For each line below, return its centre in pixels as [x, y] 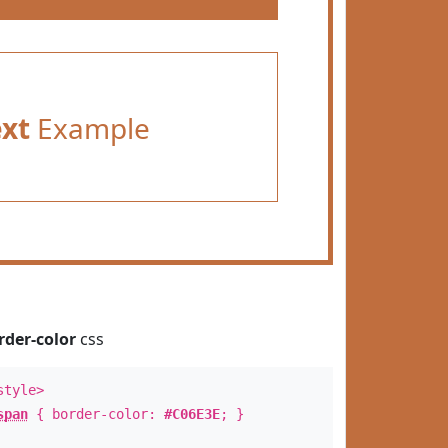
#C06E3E [191, 414]
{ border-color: [95, 414]
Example [89, 128]
